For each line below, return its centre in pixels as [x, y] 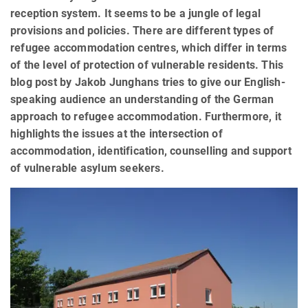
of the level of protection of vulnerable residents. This [147, 65]
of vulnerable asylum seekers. [87, 168]
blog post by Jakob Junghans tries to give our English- [148, 82]
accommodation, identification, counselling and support [151, 151]
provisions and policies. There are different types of [142, 31]
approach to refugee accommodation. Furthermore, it [146, 117]
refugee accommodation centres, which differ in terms [149, 48]
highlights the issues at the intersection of [117, 134]
